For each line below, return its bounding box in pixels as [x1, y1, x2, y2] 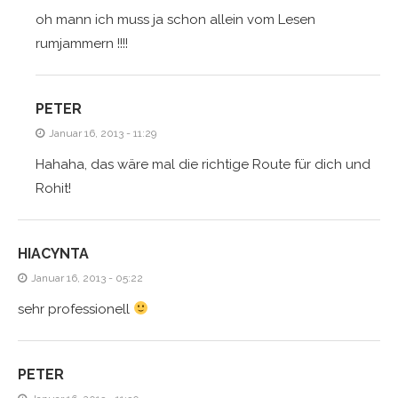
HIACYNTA [18, 244, 89, 262]
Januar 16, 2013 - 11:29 [49, 126, 156, 139]
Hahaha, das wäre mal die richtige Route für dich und [36, 155, 370, 172]
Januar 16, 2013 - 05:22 [31, 271, 143, 284]
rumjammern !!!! [36, 35, 128, 52]
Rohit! [36, 179, 71, 196]
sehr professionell [18, 300, 133, 317]
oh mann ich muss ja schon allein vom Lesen [36, 11, 315, 28]
